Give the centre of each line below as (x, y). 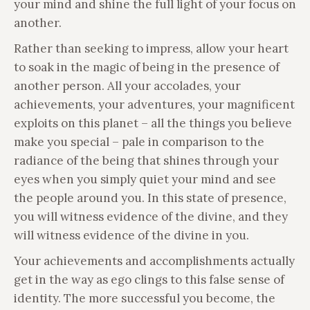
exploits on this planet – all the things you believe (153, 123)
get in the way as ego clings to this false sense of (149, 279)
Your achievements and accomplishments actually (154, 261)
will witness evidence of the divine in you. (131, 235)
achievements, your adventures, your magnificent (154, 104)
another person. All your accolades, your (127, 85)
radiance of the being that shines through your (146, 160)
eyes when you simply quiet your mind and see (145, 179)
